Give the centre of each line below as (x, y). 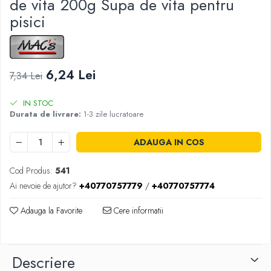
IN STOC (37, 103)
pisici (28, 22)
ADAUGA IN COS (169, 142)
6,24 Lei (71, 75)
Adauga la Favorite (50, 210)
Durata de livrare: (45, 114)
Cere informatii (137, 210)
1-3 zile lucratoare (112, 114)
